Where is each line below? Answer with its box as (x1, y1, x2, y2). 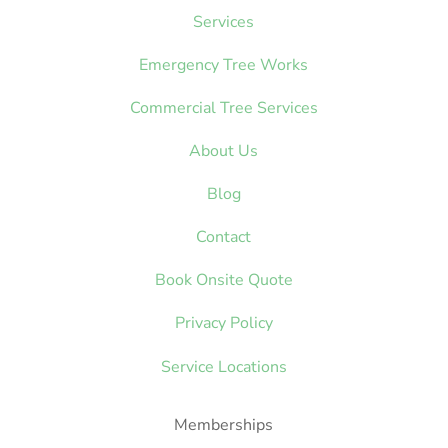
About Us (189, 139, 259, 162)
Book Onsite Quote (154, 268, 293, 291)
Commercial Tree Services (129, 96, 318, 119)
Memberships (174, 413, 274, 436)
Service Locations (160, 355, 287, 378)
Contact (196, 225, 252, 248)
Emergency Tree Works (139, 53, 309, 76)
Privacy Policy (174, 311, 273, 334)
